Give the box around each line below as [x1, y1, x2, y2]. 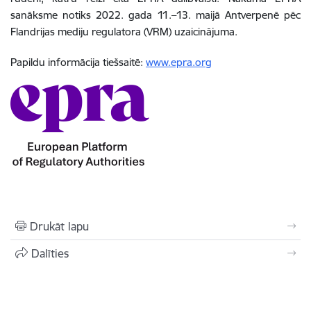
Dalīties [31, 246, 69, 260]
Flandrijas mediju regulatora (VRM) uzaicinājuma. [10, 25, 237, 38]
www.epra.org [146, 56, 212, 69]
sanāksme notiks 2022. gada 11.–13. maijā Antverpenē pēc [10, 8, 301, 22]
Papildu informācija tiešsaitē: [10, 56, 146, 69]
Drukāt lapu [30, 219, 89, 233]
